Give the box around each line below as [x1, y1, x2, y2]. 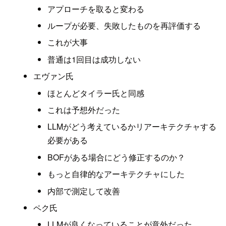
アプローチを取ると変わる [47, 3, 145, 15]
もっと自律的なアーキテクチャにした [47, 168, 185, 180]
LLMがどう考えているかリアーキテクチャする [47, 121, 217, 133]
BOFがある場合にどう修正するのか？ [47, 151, 186, 163]
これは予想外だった [47, 103, 121, 116]
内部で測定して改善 [47, 185, 121, 197]
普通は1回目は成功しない [47, 53, 141, 65]
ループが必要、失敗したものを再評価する [47, 20, 201, 32]
